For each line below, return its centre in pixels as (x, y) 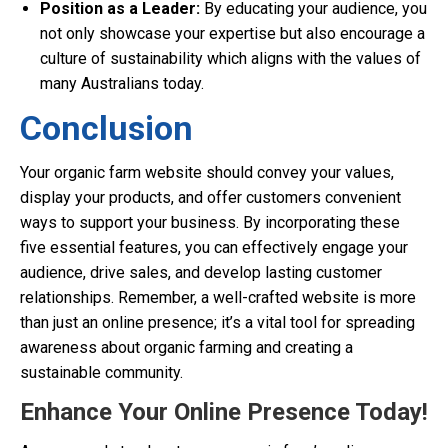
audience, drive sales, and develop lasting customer (201, 272)
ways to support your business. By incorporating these (210, 222)
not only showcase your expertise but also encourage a (232, 33)
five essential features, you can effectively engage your (214, 247)
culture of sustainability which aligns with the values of (230, 58)
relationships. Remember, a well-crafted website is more (218, 297)
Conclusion (106, 128)
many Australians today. (122, 83)
